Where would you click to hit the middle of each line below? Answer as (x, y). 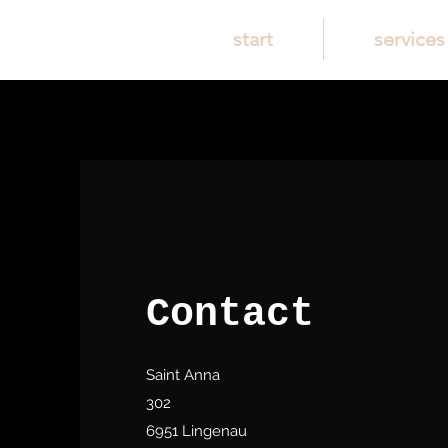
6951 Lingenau (196, 431)
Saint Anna (183, 375)
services (409, 39)
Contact (230, 314)
